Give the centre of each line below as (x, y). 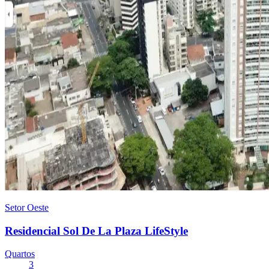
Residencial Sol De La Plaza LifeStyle (96, 231)
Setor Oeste (27, 207)
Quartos (20, 254)
